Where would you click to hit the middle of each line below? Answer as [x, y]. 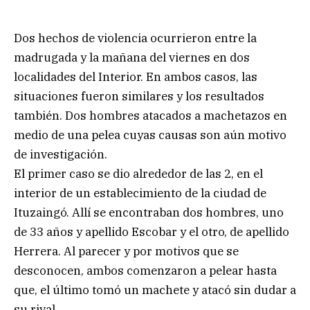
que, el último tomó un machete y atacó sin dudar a [155, 290]
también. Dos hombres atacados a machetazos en [151, 115]
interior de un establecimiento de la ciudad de [140, 193]
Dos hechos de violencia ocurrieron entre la [135, 38]
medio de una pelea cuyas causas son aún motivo [150, 135]
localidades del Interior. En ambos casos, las [136, 76]
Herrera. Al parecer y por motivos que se [126, 251]
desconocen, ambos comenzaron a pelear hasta [145, 270]
